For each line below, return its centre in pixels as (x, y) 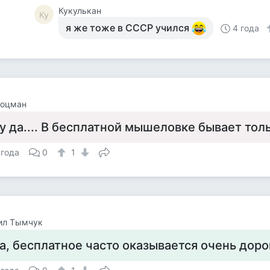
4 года (246, 28)
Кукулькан (80, 11)
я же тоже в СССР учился (129, 28)
